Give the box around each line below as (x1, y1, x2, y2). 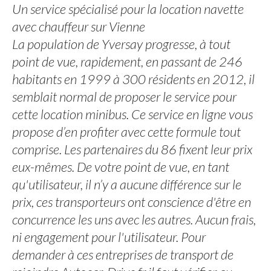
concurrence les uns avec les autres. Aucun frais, (12, 211, 256, 227)
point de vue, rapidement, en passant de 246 (12, 53, 243, 70)
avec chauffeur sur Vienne (12, 18, 145, 34)
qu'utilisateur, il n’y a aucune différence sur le (12, 176, 241, 192)
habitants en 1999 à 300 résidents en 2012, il (12, 71, 255, 87)
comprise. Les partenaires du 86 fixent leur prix (12, 141, 252, 157)
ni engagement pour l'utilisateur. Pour (12, 229, 206, 245)
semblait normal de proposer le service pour (12, 88, 237, 105)
